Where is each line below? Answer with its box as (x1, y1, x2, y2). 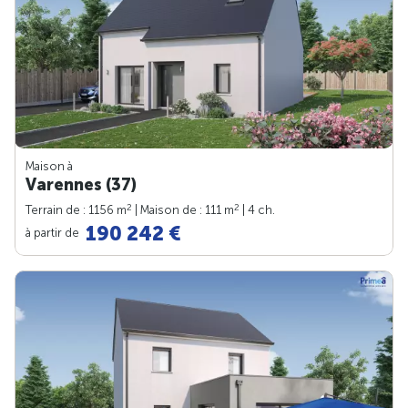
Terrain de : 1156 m (25, 202, 127, 217)
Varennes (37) (25, 174, 137, 195)
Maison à (25, 158, 73, 173)
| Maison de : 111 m (132, 202, 234, 217)
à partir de (25, 225, 82, 240)
